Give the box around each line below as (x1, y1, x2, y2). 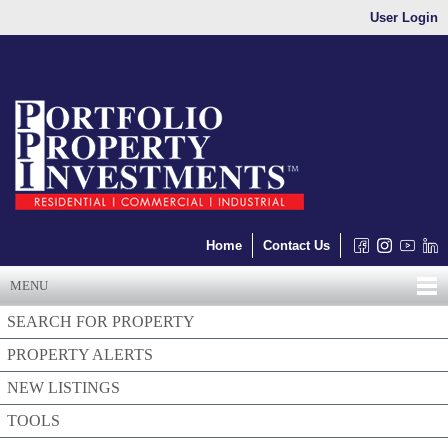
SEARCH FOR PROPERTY (7, 313, 195, 330)
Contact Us (263, 238, 330, 253)
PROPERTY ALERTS (7, 346, 153, 363)
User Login (370, 10, 438, 25)
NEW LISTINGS (7, 379, 120, 396)
